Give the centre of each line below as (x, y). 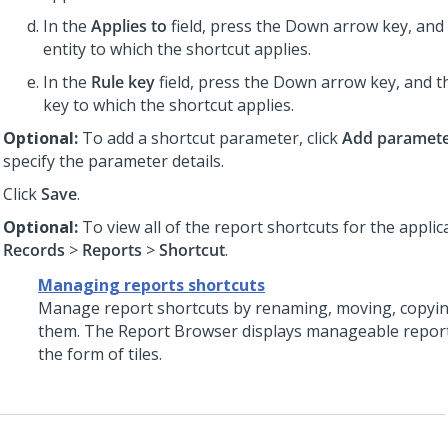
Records (36, 250)
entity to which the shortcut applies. (177, 49)
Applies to (129, 26)
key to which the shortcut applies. (168, 105)
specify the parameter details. (113, 161)
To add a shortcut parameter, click (212, 138)
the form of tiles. (100, 354)
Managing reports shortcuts (151, 285)
